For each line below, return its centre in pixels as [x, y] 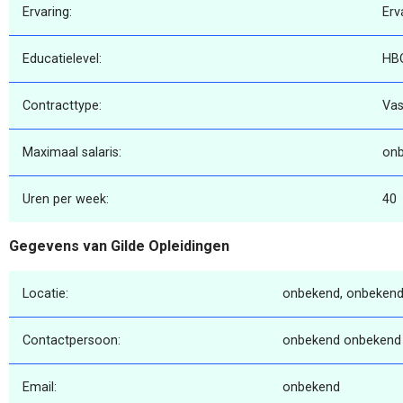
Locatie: [45, 293]
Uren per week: [66, 200]
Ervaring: [47, 13]
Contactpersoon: [72, 340]
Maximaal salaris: [72, 153]
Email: [40, 387]
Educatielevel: [62, 59]
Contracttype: [62, 106]
